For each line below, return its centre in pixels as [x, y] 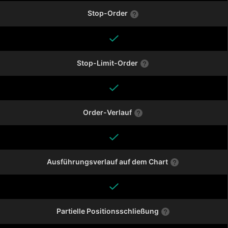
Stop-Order [107, 13]
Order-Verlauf [107, 112]
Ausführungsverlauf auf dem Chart [107, 161]
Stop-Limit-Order [107, 63]
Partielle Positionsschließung [107, 211]
